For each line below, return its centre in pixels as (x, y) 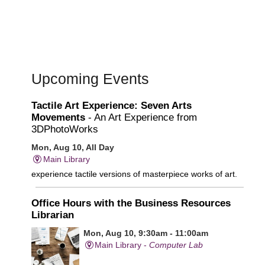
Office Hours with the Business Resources (131, 203)
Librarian (53, 215)
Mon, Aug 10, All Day (73, 147)
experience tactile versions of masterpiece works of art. (134, 174)
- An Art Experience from (141, 117)
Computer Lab (176, 245)
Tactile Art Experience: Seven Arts (112, 105)
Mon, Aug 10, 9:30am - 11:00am (146, 233)
